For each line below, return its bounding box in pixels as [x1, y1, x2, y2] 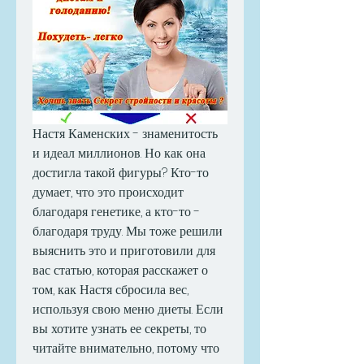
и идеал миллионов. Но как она [32, 144, 206, 163]
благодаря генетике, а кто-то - [32, 202, 200, 222]
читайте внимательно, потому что [32, 339, 219, 358]
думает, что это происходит [32, 183, 184, 202]
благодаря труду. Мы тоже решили [32, 222, 223, 241]
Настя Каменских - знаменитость [32, 124, 218, 144]
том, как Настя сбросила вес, [32, 280, 188, 300]
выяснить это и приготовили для [32, 241, 215, 261]
